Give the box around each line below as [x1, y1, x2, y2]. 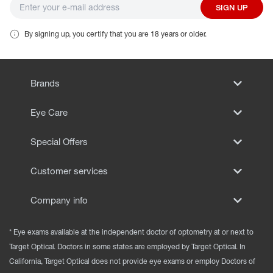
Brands [30, 77, 60, 90]
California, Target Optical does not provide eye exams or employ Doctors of [9, 257, 255, 266]
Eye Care [30, 107, 68, 119]
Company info [30, 194, 88, 207]
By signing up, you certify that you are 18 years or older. [24, 29, 207, 39]
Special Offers [30, 136, 88, 148]
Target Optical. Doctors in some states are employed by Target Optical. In [9, 242, 246, 252]
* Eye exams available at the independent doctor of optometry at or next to [9, 227, 253, 237]
